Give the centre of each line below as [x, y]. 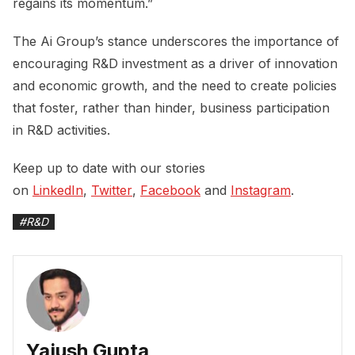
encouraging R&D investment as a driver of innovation [175, 63]
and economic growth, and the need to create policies [175, 85]
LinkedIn [58, 190]
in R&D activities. [61, 130]
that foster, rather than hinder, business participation [171, 107]
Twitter [112, 190]
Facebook [170, 190]
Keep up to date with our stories [109, 168]
